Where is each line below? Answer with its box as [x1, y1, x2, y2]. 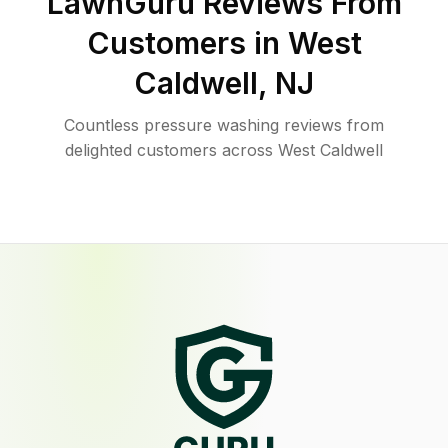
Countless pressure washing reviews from [64, 115, 384, 135]
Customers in [86, 25, 288, 61]
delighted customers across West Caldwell [65, 140, 383, 160]
